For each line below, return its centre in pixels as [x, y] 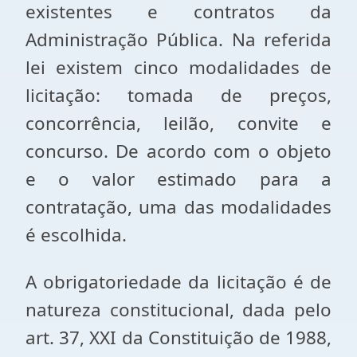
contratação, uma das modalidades [178, 207]
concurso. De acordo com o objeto [178, 151]
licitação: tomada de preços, [178, 95]
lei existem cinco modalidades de [178, 67]
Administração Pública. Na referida [178, 39]
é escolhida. [76, 235]
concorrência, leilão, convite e [178, 123]
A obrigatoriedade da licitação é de [178, 282]
